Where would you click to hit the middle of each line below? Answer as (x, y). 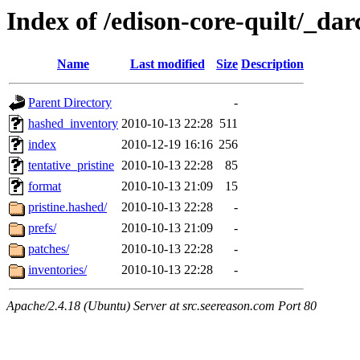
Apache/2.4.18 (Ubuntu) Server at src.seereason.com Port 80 (162, 306)
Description (272, 64)
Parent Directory (70, 103)
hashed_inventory (73, 124)
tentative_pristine (71, 166)
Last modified (167, 64)
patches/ (49, 249)
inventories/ (57, 270)
